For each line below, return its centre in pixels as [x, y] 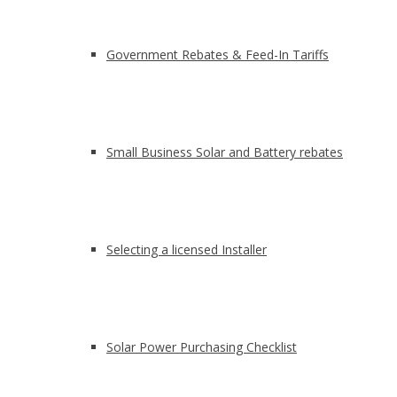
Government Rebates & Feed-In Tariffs [218, 54]
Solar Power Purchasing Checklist [202, 347]
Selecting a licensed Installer [187, 249]
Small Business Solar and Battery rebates [225, 152]
